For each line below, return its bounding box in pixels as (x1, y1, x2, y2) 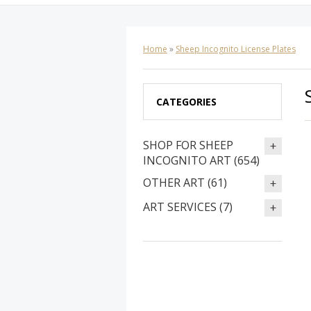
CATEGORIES (156, 95, 217, 108)
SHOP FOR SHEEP (143, 137, 233, 153)
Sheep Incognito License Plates (176, 43, 296, 55)
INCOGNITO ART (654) (143, 153, 260, 168)
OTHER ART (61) (143, 175, 227, 190)
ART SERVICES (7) (143, 199, 233, 215)
